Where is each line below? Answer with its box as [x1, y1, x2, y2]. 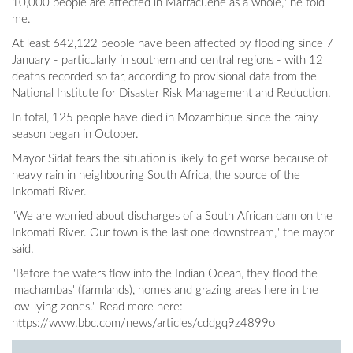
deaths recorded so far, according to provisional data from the [12, 71, 317, 84]
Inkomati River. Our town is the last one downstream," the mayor [12, 227, 334, 240]
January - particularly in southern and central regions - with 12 [12, 54, 323, 67]
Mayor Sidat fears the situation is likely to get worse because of [12, 153, 328, 165]
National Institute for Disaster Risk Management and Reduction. [12, 87, 331, 100]
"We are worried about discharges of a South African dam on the [12, 210, 333, 223]
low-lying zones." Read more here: [12, 301, 183, 314]
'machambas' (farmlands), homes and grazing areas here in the [12, 284, 318, 297]
